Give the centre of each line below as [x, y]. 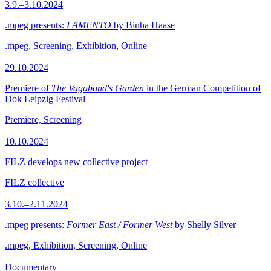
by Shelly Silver [204, 225]
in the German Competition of [202, 88]
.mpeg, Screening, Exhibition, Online [76, 46]
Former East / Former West [119, 225]
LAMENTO [89, 25]
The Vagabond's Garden [98, 88]
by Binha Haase [143, 25]
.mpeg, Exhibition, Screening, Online [76, 245]
